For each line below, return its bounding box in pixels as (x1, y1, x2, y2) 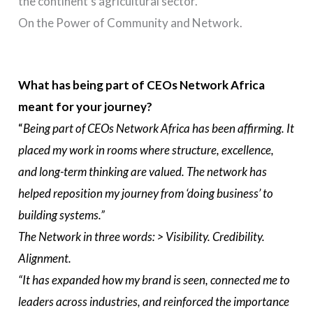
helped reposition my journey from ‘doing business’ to (18, 186, 274, 201)
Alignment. (18, 251, 72, 266)
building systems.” (18, 208, 105, 223)
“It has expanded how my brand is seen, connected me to (18, 272, 291, 288)
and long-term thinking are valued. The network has (18, 164, 268, 180)
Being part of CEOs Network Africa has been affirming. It (23, 121, 295, 136)
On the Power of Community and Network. (18, 15, 243, 31)
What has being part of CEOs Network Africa (18, 78, 265, 93)
